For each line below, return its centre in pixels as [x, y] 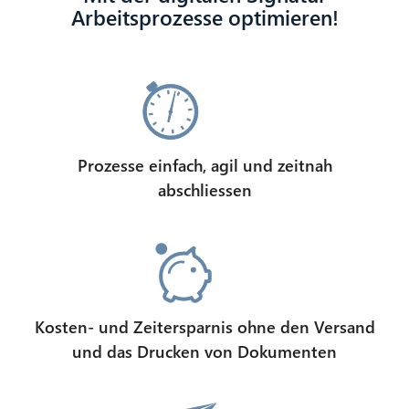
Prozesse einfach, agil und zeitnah [204, 165]
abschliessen [204, 190]
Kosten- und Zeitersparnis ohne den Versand [204, 327]
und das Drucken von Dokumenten [204, 351]
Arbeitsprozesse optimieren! [204, 17]
